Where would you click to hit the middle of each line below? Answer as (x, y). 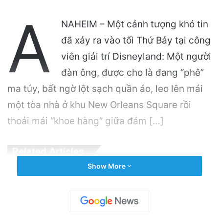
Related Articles (48, 151)
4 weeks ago (93, 205)
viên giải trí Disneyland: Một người (136, 56)
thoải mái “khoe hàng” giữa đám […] (86, 121)
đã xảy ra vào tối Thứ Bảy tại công (136, 40)
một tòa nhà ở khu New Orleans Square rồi (99, 105)
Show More (107, 166)
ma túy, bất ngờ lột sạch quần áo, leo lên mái (105, 88)
